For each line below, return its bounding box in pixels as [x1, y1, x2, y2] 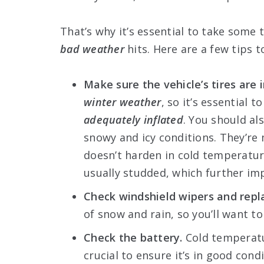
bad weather [60, 41, 124, 56]
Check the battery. [84, 230, 183, 245]
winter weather [84, 94, 161, 109]
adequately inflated [84, 112, 183, 127]
